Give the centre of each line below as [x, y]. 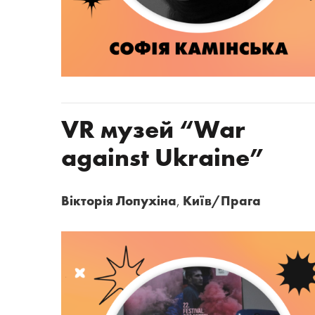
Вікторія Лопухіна [119, 202]
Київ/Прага [222, 202]
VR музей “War [153, 131]
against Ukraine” [164, 159]
